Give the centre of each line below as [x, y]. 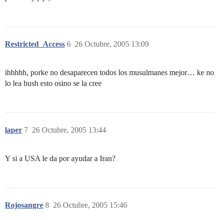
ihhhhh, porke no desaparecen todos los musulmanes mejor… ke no [110, 72]
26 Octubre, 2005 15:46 [90, 205]
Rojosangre [24, 205]
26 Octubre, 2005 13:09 [112, 44]
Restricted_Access [35, 44]
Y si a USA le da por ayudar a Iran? [60, 158]
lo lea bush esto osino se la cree [53, 83]
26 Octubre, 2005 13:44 [69, 130]
